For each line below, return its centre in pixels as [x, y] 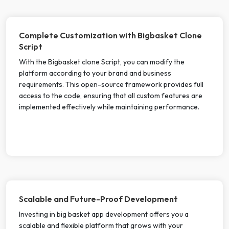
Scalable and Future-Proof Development [98, 199]
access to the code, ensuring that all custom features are [111, 95]
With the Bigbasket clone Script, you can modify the [102, 62]
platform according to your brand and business [95, 73]
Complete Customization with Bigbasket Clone [110, 35]
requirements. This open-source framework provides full [111, 84]
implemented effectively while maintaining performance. [109, 107]
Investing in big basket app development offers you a [104, 214]
